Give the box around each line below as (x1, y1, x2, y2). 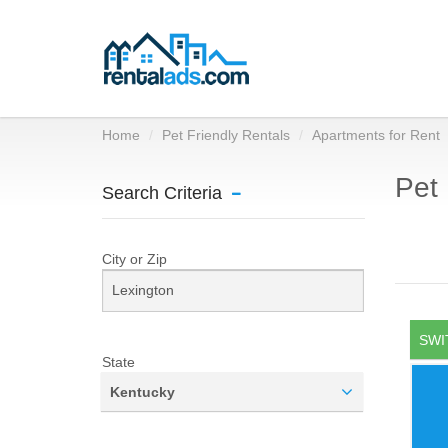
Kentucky (110, 384, 175, 400)
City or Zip (102, 251, 167, 267)
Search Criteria (102, 183, 222, 203)
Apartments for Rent (312, 127, 440, 143)
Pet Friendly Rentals (162, 127, 290, 143)
